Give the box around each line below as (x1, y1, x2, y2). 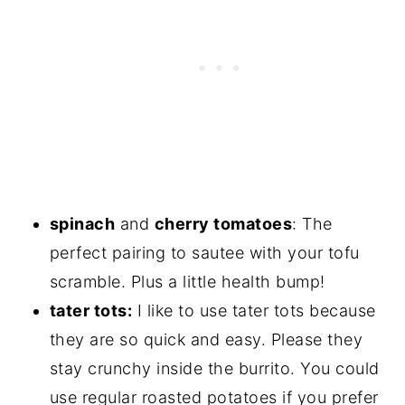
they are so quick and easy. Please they (49, 329, 363, 349)
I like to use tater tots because (132, 300, 376, 320)
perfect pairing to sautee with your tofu (49, 242, 360, 262)
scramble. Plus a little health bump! (49, 271, 325, 291)
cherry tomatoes (154, 213, 293, 233)
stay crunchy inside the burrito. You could (49, 358, 380, 378)
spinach (49, 213, 116, 233)
